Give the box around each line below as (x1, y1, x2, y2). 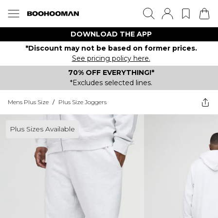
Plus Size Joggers (58, 98, 107, 106)
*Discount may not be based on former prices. (25, 44, 197, 53)
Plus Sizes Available (10, 125, 75, 133)
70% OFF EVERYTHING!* (68, 68, 154, 77)
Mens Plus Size (8, 98, 49, 106)
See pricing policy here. (72, 54, 150, 63)
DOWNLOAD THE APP (70, 30, 152, 38)
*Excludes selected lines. (70, 78, 152, 87)
